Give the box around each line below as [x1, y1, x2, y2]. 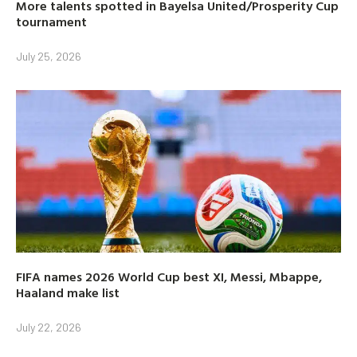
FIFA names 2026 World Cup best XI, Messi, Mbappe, [16, 266, 322, 286]
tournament [16, 11, 87, 31]
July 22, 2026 [16, 320, 81, 334]
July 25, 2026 [16, 49, 81, 63]
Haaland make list [16, 282, 120, 302]
